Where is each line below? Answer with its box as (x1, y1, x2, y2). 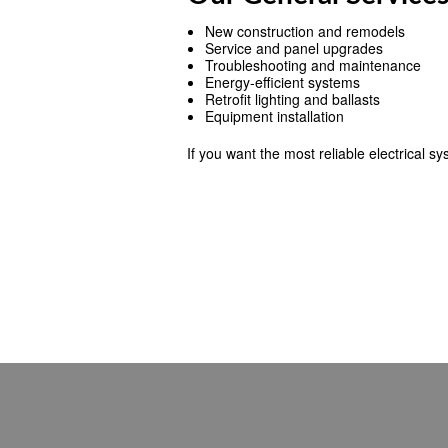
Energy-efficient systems (204, 72, 360, 92)
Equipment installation (204, 106, 344, 126)
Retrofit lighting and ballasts (204, 89, 380, 109)
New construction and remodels (204, 21, 405, 41)
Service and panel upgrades (204, 38, 383, 58)
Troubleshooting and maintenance (204, 55, 421, 75)
